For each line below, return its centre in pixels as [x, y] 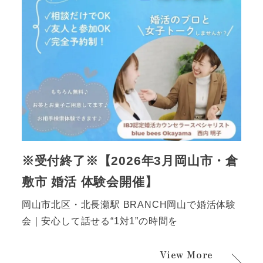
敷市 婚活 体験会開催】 [90, 181]
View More [187, 254]
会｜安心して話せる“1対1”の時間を [100, 221]
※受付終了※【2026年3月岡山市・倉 [130, 160]
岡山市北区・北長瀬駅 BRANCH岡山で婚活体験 [129, 205]
